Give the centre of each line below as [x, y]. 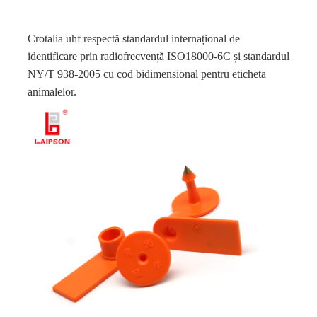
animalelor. [52, 91]
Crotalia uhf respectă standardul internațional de [133, 38]
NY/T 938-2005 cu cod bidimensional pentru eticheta [146, 74]
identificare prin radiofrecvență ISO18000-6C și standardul [158, 56]
